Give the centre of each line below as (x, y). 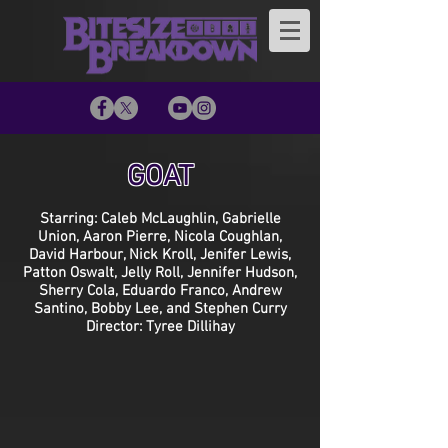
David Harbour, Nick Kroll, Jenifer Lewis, (160, 255)
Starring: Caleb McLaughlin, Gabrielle (160, 219)
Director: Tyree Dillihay (160, 327)
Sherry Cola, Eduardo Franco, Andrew (160, 291)
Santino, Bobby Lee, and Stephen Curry (160, 309)
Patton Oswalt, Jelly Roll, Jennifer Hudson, (160, 273)
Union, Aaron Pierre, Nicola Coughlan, (160, 237)
